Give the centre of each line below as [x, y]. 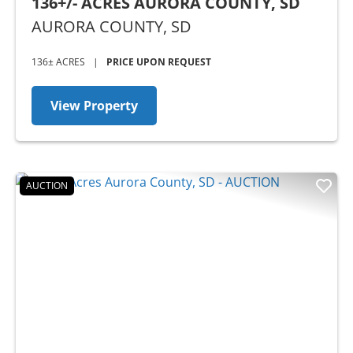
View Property [94, 105]
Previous [71, 299]
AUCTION [47, 185]
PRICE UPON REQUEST [159, 61]
